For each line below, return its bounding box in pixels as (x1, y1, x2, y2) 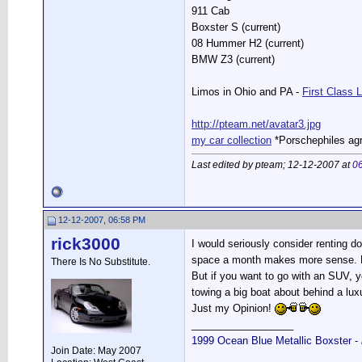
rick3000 (51, 234, 120, 254)
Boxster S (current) (192, 21, 280, 33)
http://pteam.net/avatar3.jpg (192, 118, 321, 130)
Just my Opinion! (192, 302, 275, 314)
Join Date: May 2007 (51, 345, 141, 356)
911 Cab (192, 5, 229, 17)
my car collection (192, 134, 271, 146)
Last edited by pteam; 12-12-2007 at (192, 159, 352, 170)
